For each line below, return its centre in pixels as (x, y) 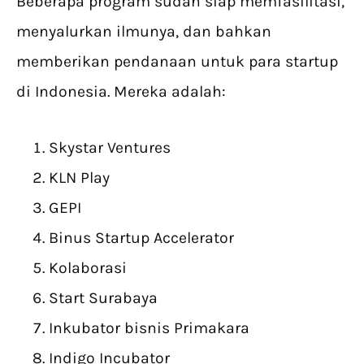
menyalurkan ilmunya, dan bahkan (144, 31)
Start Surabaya (103, 297)
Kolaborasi (88, 267)
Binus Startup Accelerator (141, 237)
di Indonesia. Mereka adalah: (121, 91)
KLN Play (79, 177)
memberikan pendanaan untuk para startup (177, 61)
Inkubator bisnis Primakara (149, 327)
